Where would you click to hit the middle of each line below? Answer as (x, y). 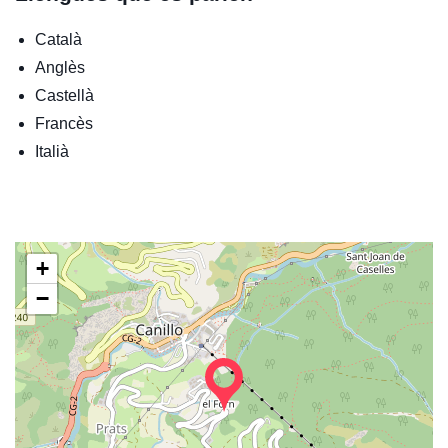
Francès (64, 124)
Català (58, 40)
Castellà (64, 96)
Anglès (60, 68)
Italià (52, 152)
